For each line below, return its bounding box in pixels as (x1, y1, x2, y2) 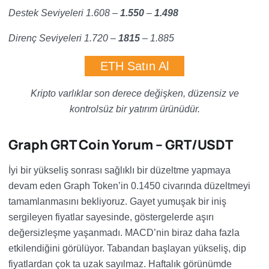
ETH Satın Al (100, 59, 169, 73)
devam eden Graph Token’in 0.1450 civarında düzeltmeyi (8, 181, 250, 191)
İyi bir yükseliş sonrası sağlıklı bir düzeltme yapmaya (8, 165, 231, 175)
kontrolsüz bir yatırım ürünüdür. (69, 104, 200, 114)
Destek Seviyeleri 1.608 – (8, 8, 120, 18)
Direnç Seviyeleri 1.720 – (8, 33, 118, 43)
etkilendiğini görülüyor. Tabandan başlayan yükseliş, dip (8, 243, 246, 253)
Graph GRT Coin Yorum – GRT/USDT (8, 136, 233, 154)
